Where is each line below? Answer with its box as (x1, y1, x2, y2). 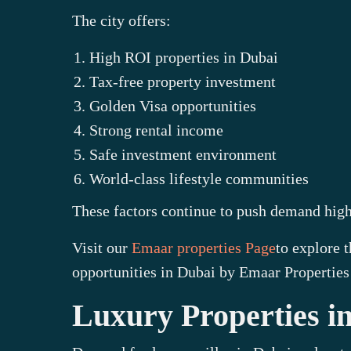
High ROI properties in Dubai (89, 49, 278, 66)
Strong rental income (89, 121, 223, 139)
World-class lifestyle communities (89, 170, 309, 187)
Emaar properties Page (132, 239, 276, 256)
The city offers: (72, 12, 171, 29)
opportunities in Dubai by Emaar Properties (72, 263, 349, 280)
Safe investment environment (89, 146, 277, 163)
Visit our (72, 239, 132, 256)
